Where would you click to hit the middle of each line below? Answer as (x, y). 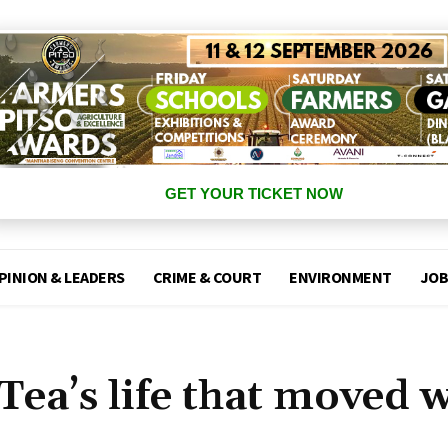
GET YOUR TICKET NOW (253, 194)
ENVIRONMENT (340, 277)
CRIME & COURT (207, 277)
